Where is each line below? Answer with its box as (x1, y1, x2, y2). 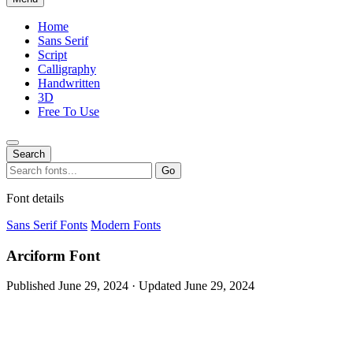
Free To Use (38, 105, 99, 118)
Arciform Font (6, 247, 100, 264)
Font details (6, 191, 64, 205)
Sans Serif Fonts (6, 218, 87, 232)
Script (38, 48, 67, 61)
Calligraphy (38, 62, 96, 76)
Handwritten (38, 76, 100, 90)
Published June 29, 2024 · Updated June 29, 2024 (6, 279, 255, 293)
